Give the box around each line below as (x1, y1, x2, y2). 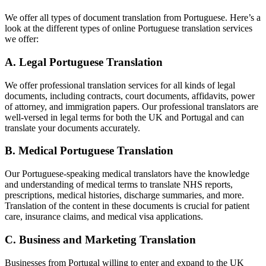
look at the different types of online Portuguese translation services (5, 23, 252, 34)
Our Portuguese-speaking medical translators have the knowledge (5, 169, 249, 179)
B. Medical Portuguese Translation (5, 144, 173, 157)
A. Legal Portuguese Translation (5, 56, 163, 69)
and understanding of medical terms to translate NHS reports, (5, 179, 233, 190)
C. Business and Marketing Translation (5, 233, 196, 246)
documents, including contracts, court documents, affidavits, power (5, 90, 255, 101)
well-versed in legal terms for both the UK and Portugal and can (5, 112, 244, 122)
